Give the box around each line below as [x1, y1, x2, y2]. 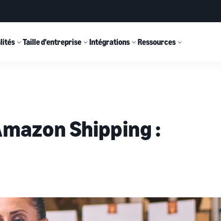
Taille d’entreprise [23, 37, 82, 47]
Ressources [138, 37, 176, 47]
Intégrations [89, 37, 130, 47]
